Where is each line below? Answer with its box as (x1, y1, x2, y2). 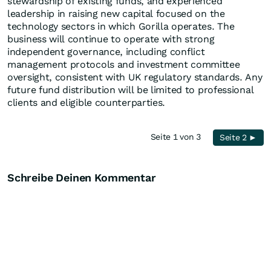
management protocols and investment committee (7, 59, 240, 71)
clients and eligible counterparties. (7, 97, 166, 109)
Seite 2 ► (219, 132, 258, 143)
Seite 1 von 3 (150, 132, 206, 142)
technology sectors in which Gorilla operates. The (7, 21, 235, 33)
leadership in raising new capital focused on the (7, 8, 225, 20)
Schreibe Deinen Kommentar (7, 171, 156, 184)
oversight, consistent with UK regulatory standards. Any (7, 71, 263, 83)
